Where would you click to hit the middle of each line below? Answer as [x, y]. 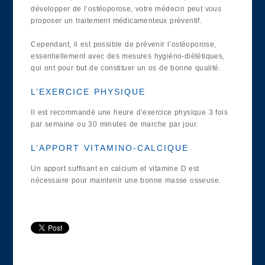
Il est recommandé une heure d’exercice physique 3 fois [130, 113]
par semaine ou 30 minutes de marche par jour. [114, 125]
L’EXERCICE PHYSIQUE [88, 92]
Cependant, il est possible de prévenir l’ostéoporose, [124, 45]
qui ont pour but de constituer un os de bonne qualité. [126, 68]
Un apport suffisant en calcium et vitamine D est [115, 169]
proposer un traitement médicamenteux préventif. [117, 21]
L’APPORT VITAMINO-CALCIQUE [110, 148]
